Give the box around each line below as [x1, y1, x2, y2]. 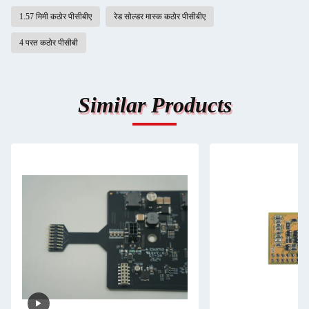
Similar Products [77, 92, 232, 117]
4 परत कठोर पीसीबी [19, 38, 78, 48]
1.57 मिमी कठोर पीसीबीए [19, 12, 92, 21]
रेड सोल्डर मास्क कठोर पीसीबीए [114, 12, 206, 21]
